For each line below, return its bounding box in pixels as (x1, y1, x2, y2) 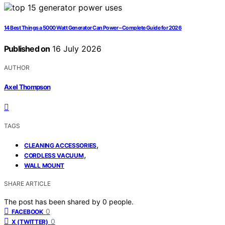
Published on (4, 44, 50, 54)
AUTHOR (4, 64, 30, 72)
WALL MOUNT (24, 161, 64, 169)
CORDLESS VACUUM (24, 151, 84, 159)
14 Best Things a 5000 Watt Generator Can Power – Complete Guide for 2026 (4, 25, 182, 32)
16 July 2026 (50, 44, 102, 54)
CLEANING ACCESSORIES (24, 141, 96, 149)
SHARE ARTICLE (4, 179, 51, 187)
